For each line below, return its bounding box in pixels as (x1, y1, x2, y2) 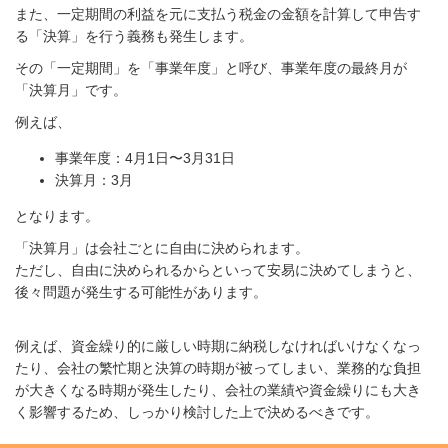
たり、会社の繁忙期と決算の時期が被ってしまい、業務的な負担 (15, 360, 421, 377)
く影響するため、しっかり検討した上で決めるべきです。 (15, 404, 379, 421)
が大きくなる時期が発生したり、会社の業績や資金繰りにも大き (15, 382, 421, 399)
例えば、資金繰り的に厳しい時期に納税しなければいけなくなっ (15, 338, 421, 355)
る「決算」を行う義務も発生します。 (15, 28, 253, 45)
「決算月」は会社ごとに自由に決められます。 (15, 240, 309, 257)
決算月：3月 (55, 172, 133, 189)
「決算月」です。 (15, 82, 127, 99)
